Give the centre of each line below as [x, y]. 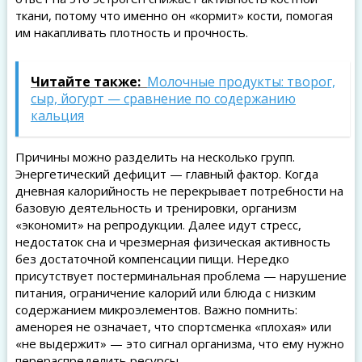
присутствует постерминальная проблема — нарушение [181, 276]
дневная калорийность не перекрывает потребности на [179, 191]
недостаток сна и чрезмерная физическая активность [173, 242]
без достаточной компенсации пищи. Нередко [152, 259]
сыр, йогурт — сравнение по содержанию [163, 99]
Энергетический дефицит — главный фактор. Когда [166, 174]
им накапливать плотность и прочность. [131, 32]
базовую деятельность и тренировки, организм [156, 208]
